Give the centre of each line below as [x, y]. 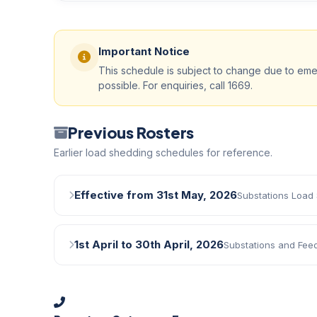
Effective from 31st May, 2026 [156, 195]
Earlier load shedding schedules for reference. [163, 152]
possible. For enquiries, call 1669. [175, 85]
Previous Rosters [131, 132]
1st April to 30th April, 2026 [149, 244]
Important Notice [144, 51]
